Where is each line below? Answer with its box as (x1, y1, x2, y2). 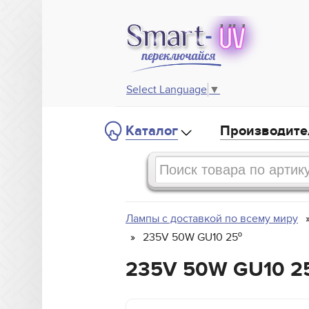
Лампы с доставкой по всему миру (126, 212, 298, 226)
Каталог (126, 123, 178, 140)
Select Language (126, 83, 207, 97)
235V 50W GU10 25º (143, 230, 242, 245)
